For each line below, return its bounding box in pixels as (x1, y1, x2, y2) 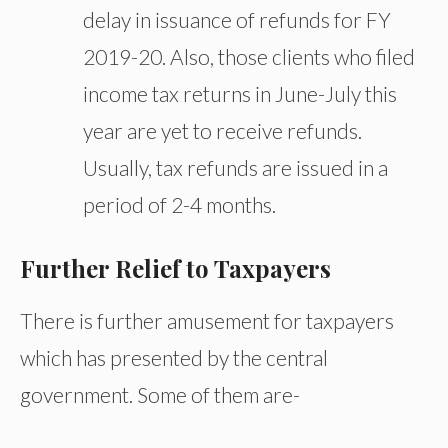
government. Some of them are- (20, 382, 300, 408)
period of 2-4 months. (83, 191, 276, 217)
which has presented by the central (20, 345, 328, 371)
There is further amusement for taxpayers (20, 308, 394, 334)
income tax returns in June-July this (83, 80, 397, 106)
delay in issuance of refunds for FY (83, 6, 391, 32)
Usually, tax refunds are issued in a (83, 154, 388, 180)
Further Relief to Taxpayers (20, 252, 331, 285)
